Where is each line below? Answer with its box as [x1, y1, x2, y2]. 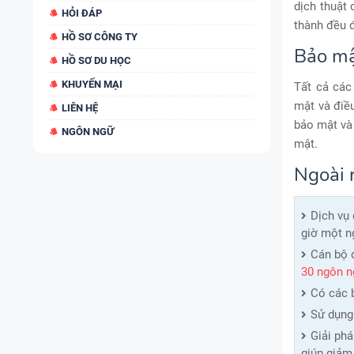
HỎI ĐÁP [62, 7, 102, 19]
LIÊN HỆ [62, 102, 98, 114]
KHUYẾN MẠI [62, 78, 122, 90]
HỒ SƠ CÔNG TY [62, 31, 137, 43]
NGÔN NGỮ [62, 126, 114, 137]
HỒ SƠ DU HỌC [62, 55, 131, 66]
